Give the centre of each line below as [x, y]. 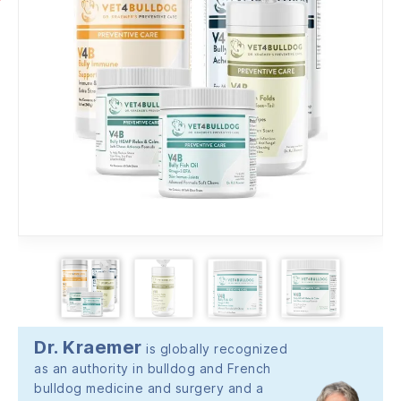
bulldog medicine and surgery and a [149, 388]
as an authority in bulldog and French [153, 368]
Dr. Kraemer [88, 347]
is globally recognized [214, 348]
